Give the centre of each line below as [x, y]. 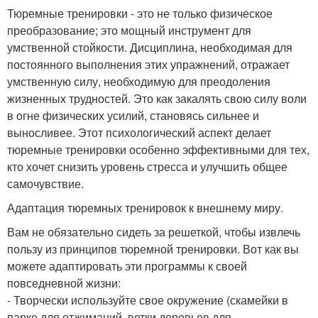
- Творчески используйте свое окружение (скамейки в [148, 300]
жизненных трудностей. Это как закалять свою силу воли [157, 98]
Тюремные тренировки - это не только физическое [140, 13]
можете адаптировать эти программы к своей [127, 266]
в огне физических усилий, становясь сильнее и [133, 115]
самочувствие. [45, 183]
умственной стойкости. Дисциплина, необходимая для [150, 47]
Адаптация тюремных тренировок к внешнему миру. [145, 208]
